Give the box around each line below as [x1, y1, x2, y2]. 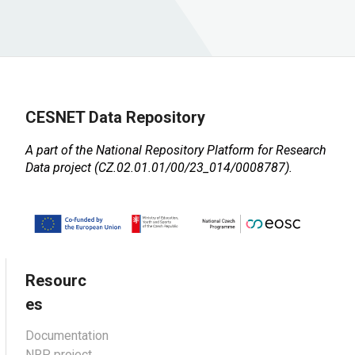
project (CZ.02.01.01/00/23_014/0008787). [50, 160, 292, 176]
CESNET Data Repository [25, 108, 205, 128]
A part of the [25, 143, 96, 158]
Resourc [25, 270, 86, 290]
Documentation [25, 327, 109, 343]
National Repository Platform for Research [96, 143, 326, 158]
